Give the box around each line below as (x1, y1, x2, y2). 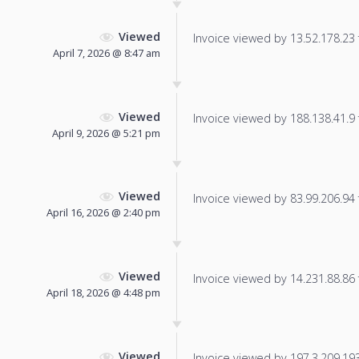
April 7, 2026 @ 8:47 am (53, 45, 160, 60)
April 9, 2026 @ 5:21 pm (52, 125, 160, 140)
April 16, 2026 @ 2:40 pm (46, 205, 160, 220)
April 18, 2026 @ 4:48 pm (46, 285, 160, 301)
